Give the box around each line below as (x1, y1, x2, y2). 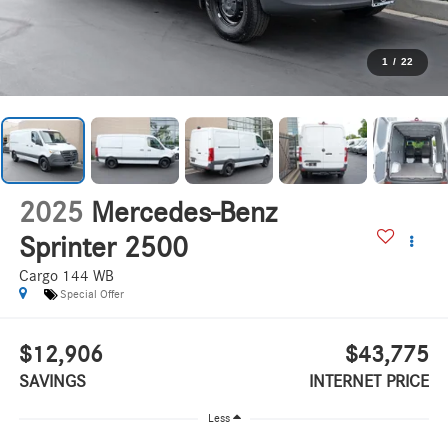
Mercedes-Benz (90, 198, 277, 229)
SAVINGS (18, 372, 86, 391)
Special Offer (59, 288, 124, 301)
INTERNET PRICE (309, 372, 430, 391)
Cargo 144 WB (18, 268, 114, 285)
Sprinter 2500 (18, 233, 188, 264)
